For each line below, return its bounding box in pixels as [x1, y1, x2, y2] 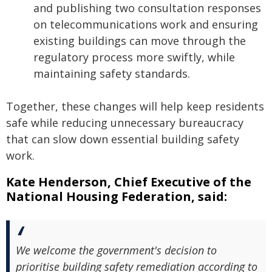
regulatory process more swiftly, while [33, 50, 235, 64]
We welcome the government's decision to [16, 243, 217, 257]
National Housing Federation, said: [6, 188, 227, 205]
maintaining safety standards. [33, 66, 190, 81]
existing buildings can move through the [33, 33, 246, 48]
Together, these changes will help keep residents [6, 99, 264, 114]
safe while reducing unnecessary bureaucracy [6, 115, 243, 130]
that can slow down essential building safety [6, 132, 239, 146]
